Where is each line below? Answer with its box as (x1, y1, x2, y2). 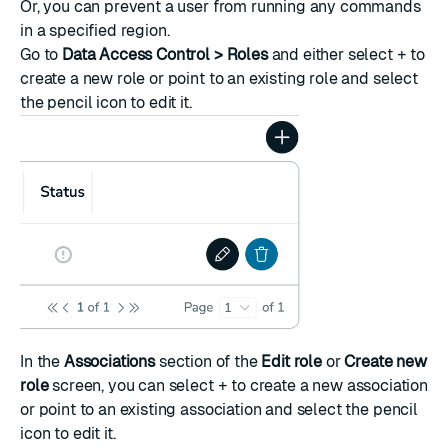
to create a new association (227, 376, 428, 396)
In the (20, 352, 64, 372)
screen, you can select (48, 376, 218, 396)
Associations (63, 352, 155, 372)
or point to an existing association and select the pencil (20, 400, 418, 420)
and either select (267, 45, 397, 64)
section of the (154, 352, 262, 372)
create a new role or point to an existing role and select (20, 69, 418, 88)
